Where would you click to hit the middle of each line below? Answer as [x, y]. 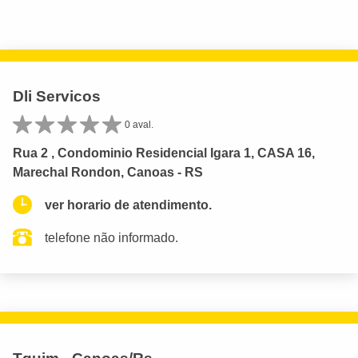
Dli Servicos [57, 96]
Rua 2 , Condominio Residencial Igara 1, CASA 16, [164, 153]
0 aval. [139, 124]
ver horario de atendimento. [128, 205]
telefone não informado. [111, 237]
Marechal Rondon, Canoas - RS [108, 172]
